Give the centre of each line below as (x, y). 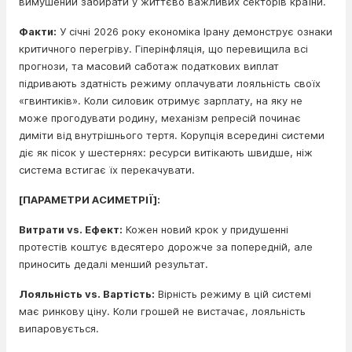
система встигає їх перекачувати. (107, 170)
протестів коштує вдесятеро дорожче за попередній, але (166, 247)
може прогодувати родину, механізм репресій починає (160, 118)
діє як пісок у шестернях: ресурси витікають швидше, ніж (166, 152)
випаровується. (59, 328)
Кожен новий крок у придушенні (205, 229)
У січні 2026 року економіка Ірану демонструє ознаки (194, 31)
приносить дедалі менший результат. (114, 264)
